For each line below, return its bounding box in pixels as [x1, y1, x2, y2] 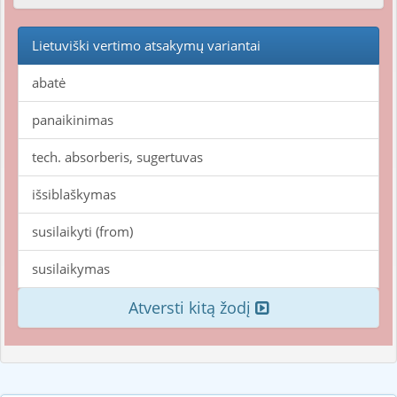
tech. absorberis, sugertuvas [32, 148, 203, 166]
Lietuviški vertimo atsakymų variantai [32, 36, 261, 54]
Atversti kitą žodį [128, 297, 255, 318]
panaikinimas [32, 111, 113, 128]
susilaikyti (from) [32, 222, 133, 240]
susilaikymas [32, 260, 110, 277]
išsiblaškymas [32, 185, 116, 203]
